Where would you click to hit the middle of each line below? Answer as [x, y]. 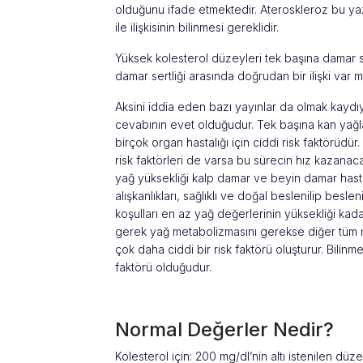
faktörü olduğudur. [163, 267]
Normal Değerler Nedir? [224, 329]
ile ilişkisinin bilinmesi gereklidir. [197, 27]
